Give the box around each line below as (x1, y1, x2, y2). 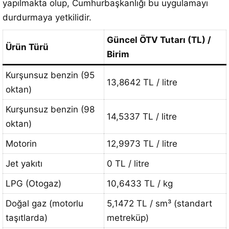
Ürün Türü (6, 42, 49, 52)
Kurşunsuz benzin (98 (6, 104, 95, 114)
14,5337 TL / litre (107, 111, 177, 122)
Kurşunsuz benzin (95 (6, 70, 95, 80)
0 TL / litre (107, 158, 149, 169)
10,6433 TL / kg (107, 178, 173, 189)
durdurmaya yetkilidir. (3, 12, 91, 22)
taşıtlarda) (6, 213, 48, 223)
